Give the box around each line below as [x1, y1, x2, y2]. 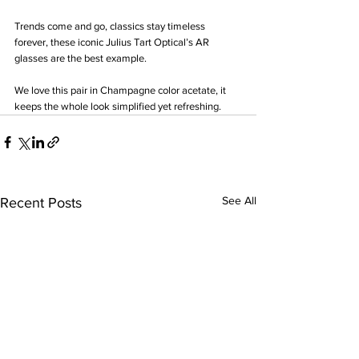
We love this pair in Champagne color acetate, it [14, 84, 228, 96]
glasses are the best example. [14, 52, 149, 64]
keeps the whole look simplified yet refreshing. [14, 100, 221, 112]
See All [222, 194, 256, 207]
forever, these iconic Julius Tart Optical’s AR [14, 36, 212, 48]
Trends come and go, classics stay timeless [14, 20, 208, 32]
